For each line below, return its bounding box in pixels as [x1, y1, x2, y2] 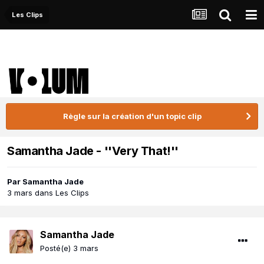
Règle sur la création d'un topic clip [62, 111, 202, 121]
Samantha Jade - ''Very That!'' [7, 144, 179, 159]
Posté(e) [40, 243, 73, 253]
